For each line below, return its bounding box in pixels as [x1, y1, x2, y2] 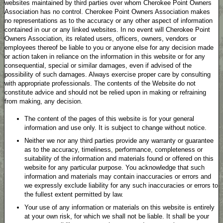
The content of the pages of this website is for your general [24, 115, 194, 122]
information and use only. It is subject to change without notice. [24, 124, 207, 131]
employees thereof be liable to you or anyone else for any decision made [4, 44, 214, 51]
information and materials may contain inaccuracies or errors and [24, 173, 211, 180]
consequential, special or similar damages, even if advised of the [4, 62, 192, 69]
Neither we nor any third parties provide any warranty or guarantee [24, 137, 214, 144]
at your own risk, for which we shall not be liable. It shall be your [24, 213, 209, 220]
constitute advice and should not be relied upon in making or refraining [4, 89, 206, 96]
